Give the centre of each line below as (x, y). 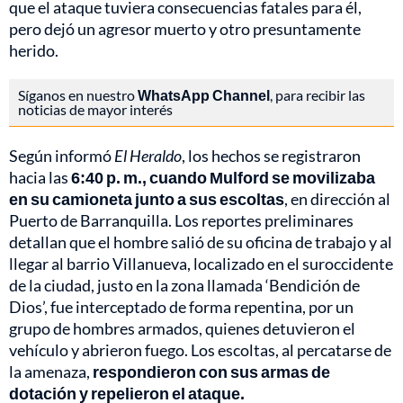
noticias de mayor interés (95, 110)
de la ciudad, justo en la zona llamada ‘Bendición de (184, 286)
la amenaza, (51, 372)
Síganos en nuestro (78, 95)
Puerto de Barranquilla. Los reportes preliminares (181, 221)
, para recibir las (318, 95)
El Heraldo (148, 156)
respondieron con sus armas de (211, 372)
